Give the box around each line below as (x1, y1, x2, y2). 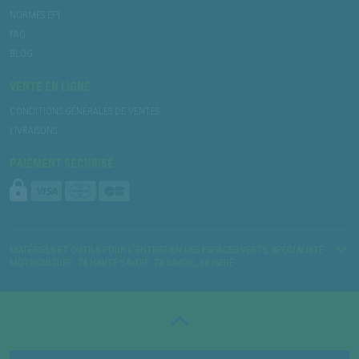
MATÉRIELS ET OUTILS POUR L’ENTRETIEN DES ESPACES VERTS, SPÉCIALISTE (10, 243, 324, 256)
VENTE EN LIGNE (10, 79, 91, 94)
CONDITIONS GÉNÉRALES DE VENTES (10, 104, 159, 117)
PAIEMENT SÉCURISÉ (10, 156, 114, 171)
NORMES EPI (10, 8, 60, 21)
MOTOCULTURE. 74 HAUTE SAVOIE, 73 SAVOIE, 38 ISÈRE (10, 256, 234, 268)
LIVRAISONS (10, 123, 57, 136)
